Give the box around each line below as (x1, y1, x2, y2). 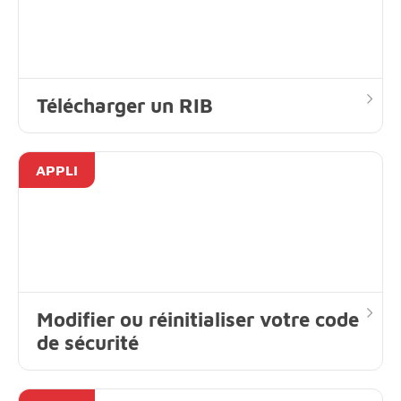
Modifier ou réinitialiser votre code (37, 308, 359, 332)
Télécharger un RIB (37, 93, 213, 117)
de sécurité (37, 331, 139, 355)
